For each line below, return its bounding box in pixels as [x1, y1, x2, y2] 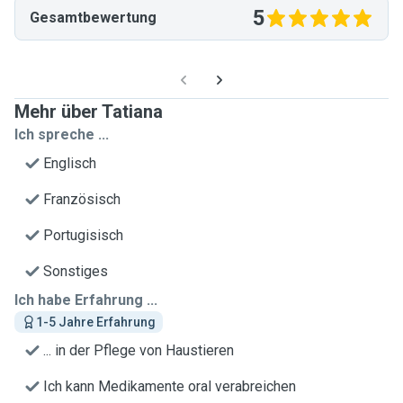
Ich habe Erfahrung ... [14, 291, 157, 309]
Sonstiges [43, 263, 108, 280]
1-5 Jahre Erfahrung [36, 315, 156, 329]
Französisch [43, 191, 121, 208]
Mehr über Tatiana [14, 101, 163, 122]
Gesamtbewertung [30, 9, 157, 26]
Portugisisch [43, 227, 123, 244]
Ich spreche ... [14, 126, 109, 143]
